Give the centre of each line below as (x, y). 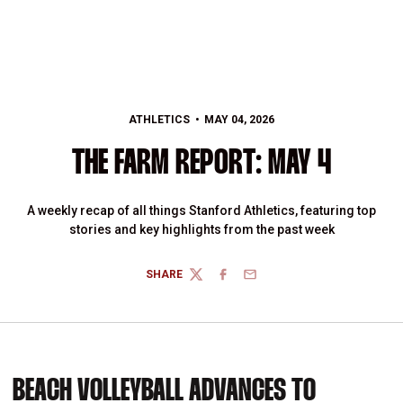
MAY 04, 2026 (239, 120)
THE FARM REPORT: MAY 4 (201, 164)
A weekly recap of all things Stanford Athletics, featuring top (201, 210)
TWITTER (212, 281)
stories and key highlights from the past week (201, 229)
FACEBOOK (244, 281)
